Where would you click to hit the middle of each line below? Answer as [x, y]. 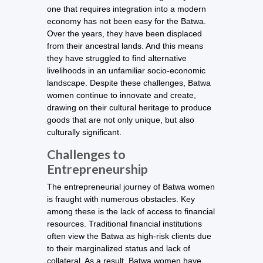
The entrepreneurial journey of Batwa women [131, 186]
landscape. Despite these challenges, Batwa [129, 83]
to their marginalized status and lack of [119, 248]
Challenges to [86, 154]
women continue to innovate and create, [122, 95]
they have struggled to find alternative [117, 58]
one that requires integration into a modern [127, 9]
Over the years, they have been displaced [124, 34]
